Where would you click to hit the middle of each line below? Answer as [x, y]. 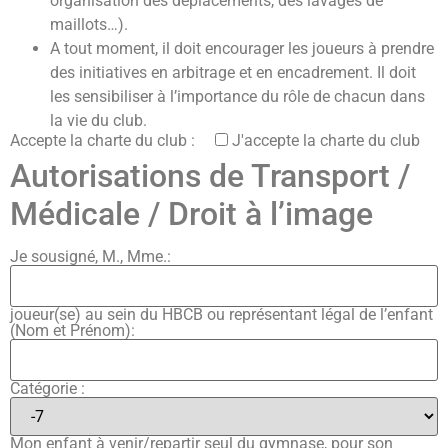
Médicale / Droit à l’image [191, 213]
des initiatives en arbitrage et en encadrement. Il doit [233, 72]
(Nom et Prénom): [72, 330]
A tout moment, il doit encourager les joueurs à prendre [242, 48]
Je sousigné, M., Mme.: [90, 256]
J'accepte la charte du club [326, 140]
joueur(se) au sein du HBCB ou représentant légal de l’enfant [221, 314]
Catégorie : [47, 388]
